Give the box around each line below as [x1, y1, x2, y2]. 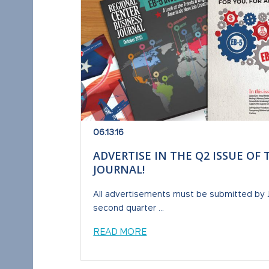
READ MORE [93, 226, 147, 237]
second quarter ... [93, 202, 165, 213]
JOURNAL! [93, 162, 145, 177]
